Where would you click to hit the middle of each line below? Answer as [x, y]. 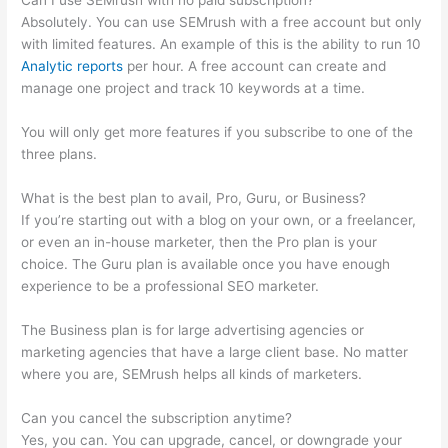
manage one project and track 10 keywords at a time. [193, 88]
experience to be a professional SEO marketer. [170, 286]
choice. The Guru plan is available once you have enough [206, 264]
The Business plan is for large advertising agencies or [193, 330]
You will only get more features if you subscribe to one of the [217, 132]
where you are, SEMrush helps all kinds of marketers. [192, 374]
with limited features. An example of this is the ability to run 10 [221, 44]
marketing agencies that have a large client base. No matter [215, 352]
